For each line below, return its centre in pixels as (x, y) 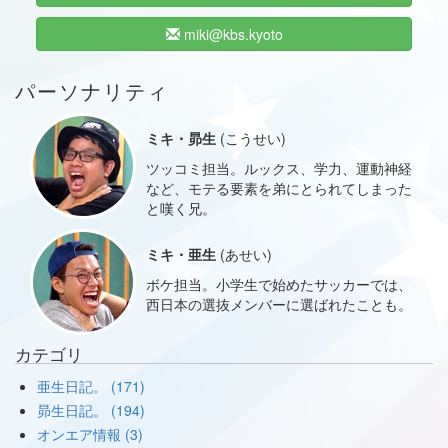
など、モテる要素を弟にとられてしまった (279, 188)
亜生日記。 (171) (91, 385)
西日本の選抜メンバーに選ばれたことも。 (279, 304)
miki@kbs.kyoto (231, 34)
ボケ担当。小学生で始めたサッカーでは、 (279, 284)
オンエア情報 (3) (90, 433)
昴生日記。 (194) (91, 409)
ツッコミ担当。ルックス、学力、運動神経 (279, 168)
